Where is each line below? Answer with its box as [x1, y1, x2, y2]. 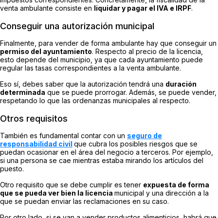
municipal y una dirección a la [114, 188, 209, 197]
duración [165, 79, 197, 88]
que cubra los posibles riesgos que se [74, 139, 198, 148]
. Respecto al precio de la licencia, [92, 47, 203, 55]
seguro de [127, 131, 162, 140]
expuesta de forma [143, 180, 209, 189]
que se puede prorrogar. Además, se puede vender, [45, 88, 217, 96]
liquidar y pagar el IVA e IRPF [94, 3, 191, 12]
